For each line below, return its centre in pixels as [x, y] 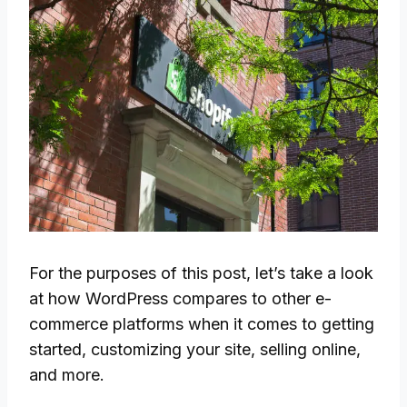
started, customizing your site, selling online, [195, 349]
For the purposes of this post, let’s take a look [201, 273]
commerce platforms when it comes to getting [202, 323]
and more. [67, 374]
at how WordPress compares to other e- [180, 298]
